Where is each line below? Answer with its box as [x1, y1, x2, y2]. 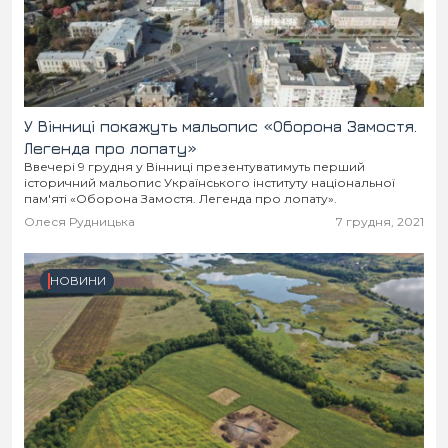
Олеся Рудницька [24, 214, 135, 229]
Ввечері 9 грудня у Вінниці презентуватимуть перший [24, 159, 365, 174]
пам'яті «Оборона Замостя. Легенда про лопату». [24, 191, 337, 206]
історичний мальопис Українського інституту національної [24, 175, 395, 190]
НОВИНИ [50, 273, 106, 288]
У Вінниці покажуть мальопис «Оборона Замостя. [24, 117, 417, 135]
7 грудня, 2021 [336, 214, 424, 229]
